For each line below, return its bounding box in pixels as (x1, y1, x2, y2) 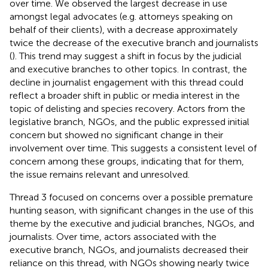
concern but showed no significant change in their (10, 129, 223, 141)
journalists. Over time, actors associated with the (10, 230, 217, 242)
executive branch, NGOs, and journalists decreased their (10, 243, 248, 255)
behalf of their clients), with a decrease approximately (10, 23, 237, 35)
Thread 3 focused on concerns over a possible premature (10, 191, 253, 203)
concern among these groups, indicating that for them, (10, 155, 244, 167)
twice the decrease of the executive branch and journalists (10, 36, 258, 48)
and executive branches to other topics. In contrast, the (10, 63, 247, 75)
